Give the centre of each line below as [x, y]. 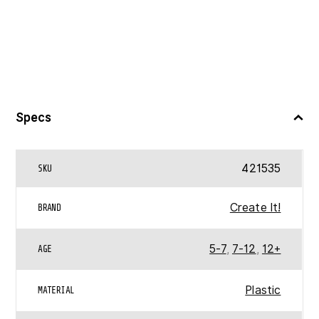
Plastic [263, 290]
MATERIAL [56, 290]
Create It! [255, 207]
